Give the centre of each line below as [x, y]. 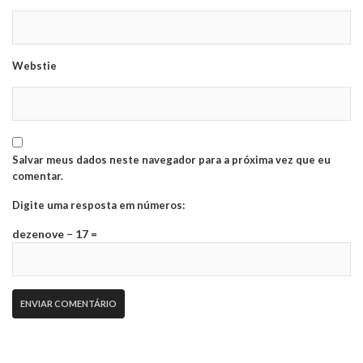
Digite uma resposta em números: [98, 205]
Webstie [34, 66]
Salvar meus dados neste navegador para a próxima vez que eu [171, 160]
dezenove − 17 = [55, 234]
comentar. [38, 176]
